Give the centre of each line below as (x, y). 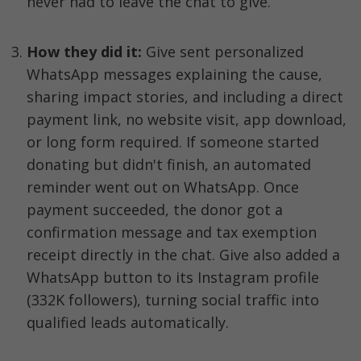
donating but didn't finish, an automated (169, 164)
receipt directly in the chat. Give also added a (183, 254)
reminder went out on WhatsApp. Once (163, 187)
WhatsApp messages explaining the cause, (174, 74)
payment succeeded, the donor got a (155, 209)
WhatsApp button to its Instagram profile (173, 277)
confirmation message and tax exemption (172, 232)
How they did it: (86, 51)
